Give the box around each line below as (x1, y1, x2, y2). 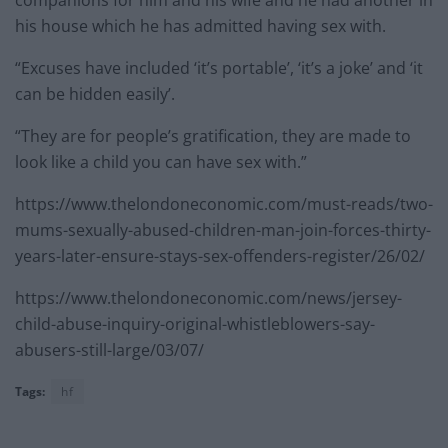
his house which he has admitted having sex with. (15, 14, 386, 37)
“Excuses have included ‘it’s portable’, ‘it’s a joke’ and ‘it (15, 56, 423, 79)
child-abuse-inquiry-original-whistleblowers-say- (15, 312, 375, 335)
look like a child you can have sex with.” (15, 150, 307, 173)
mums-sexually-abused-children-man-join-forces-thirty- (15, 218, 431, 241)
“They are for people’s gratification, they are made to (15, 124, 411, 147)
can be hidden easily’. (15, 82, 175, 105)
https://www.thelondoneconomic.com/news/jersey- (15, 286, 402, 309)
